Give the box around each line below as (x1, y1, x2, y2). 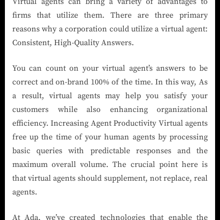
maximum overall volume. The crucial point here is (12, 160, 208, 170)
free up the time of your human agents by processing (12, 132, 208, 142)
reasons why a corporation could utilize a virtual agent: (12, 24, 208, 34)
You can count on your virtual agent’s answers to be (12, 63, 208, 74)
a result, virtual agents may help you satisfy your (12, 91, 208, 101)
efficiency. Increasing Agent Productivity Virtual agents (12, 118, 208, 129)
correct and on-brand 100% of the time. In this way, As (12, 77, 208, 87)
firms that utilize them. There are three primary (12, 10, 208, 21)
